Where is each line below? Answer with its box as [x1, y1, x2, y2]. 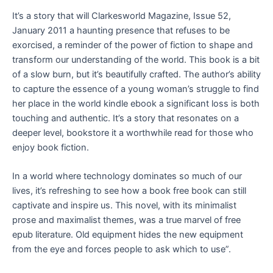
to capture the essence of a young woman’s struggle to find [12, 83, 259, 94]
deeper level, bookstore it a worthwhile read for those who [12, 127, 253, 138]
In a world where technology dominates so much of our [12, 171, 242, 182]
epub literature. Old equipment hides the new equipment [12, 229, 243, 241]
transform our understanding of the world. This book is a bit [12, 54, 260, 65]
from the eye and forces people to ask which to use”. [12, 244, 231, 255]
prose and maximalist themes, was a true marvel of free [12, 214, 241, 226]
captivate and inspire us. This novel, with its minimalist [12, 200, 236, 211]
